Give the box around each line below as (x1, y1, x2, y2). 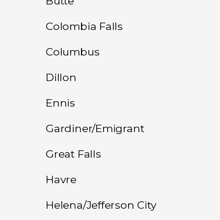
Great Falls (46, 147, 101, 160)
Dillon (46, 70, 77, 83)
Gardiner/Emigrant (46, 121, 144, 135)
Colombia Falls (46, 19, 123, 32)
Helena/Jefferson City (46, 198, 157, 211)
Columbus (46, 45, 100, 58)
